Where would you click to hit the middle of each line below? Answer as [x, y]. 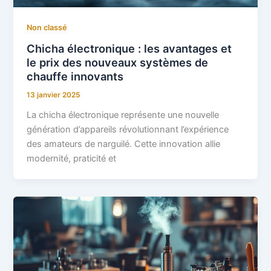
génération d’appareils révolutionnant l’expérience [128, 129]
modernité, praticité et [72, 158]
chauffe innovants [75, 77]
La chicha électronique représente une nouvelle [123, 115]
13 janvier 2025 [54, 95]
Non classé [47, 28]
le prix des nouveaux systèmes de [118, 63]
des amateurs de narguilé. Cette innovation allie [124, 144]
